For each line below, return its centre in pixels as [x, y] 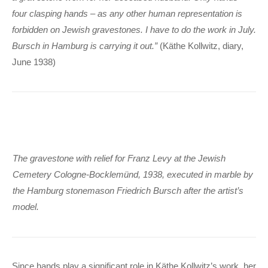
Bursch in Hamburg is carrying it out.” [85, 45]
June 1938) [34, 62]
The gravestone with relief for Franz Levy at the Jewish [119, 158]
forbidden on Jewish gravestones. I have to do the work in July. [134, 29]
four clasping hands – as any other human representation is [127, 13]
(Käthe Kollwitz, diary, [200, 45]
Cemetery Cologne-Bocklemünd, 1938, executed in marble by [133, 174]
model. [25, 206]
